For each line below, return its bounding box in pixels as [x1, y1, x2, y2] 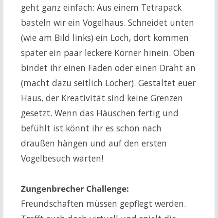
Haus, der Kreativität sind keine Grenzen [20, 91, 183, 104]
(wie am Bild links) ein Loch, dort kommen [20, 31, 189, 43]
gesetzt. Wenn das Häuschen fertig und [20, 107, 179, 119]
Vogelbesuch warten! [20, 152, 103, 164]
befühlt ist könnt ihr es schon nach [20, 122, 162, 134]
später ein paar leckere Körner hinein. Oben [20, 46, 195, 58]
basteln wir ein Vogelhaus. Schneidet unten [20, 16, 194, 28]
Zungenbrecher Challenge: [20, 182, 129, 194]
